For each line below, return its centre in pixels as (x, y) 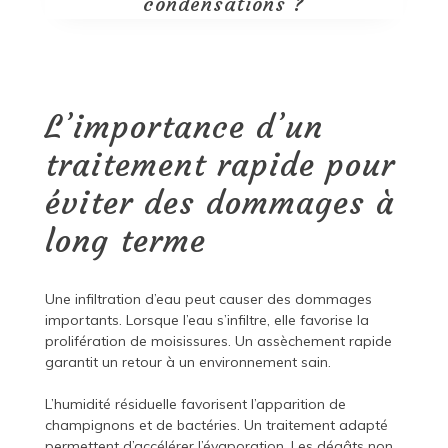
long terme (125, 241)
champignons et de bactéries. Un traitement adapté (216, 425)
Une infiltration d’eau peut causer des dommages (208, 299)
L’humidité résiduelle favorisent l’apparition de (195, 404)
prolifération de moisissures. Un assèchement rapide (218, 341)
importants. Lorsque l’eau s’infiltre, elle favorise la (206, 320)
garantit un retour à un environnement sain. (187, 362)
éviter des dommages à (219, 203)
